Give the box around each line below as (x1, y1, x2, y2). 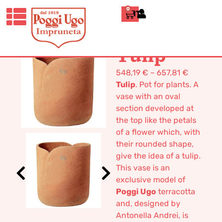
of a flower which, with (116, 127, 200, 137)
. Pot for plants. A (135, 80, 199, 89)
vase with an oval (116, 92, 180, 101)
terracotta (156, 187, 195, 196)
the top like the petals (116, 115, 196, 125)
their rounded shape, (116, 139, 194, 149)
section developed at (116, 104, 194, 113)
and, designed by (116, 199, 180, 208)
